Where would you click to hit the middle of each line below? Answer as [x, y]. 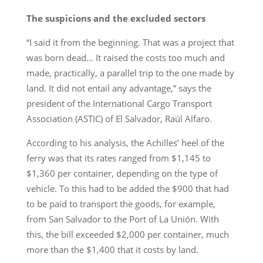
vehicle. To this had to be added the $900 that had [127, 188]
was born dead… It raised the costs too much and [125, 57]
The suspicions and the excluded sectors [116, 18]
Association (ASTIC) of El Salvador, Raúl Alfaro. [119, 118]
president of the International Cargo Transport [119, 103]
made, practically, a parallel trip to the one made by [130, 73]
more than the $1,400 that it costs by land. [112, 249]
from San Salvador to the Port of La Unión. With [122, 219]
